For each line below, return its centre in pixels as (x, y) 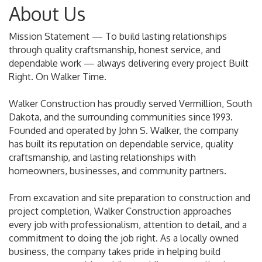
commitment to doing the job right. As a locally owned (124, 238)
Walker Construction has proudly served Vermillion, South (130, 104)
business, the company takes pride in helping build (115, 251)
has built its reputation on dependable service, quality (121, 144)
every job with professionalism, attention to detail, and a (128, 225)
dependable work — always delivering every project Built (129, 63)
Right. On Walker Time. (58, 77)
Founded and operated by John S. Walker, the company (124, 130)
